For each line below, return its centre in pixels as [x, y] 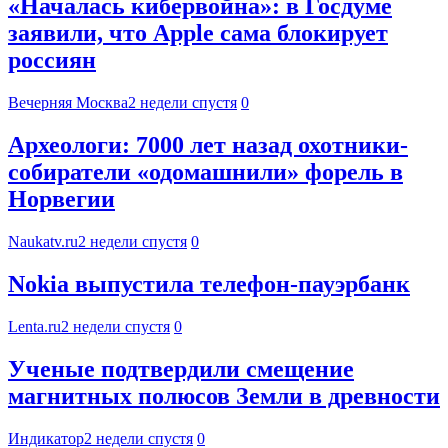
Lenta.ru [34, 326]
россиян [52, 60]
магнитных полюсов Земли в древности [224, 395]
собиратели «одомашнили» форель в [205, 172]
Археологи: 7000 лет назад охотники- [208, 145]
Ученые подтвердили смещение [181, 368]
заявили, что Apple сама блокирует [198, 33]
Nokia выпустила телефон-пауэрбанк [209, 284]
